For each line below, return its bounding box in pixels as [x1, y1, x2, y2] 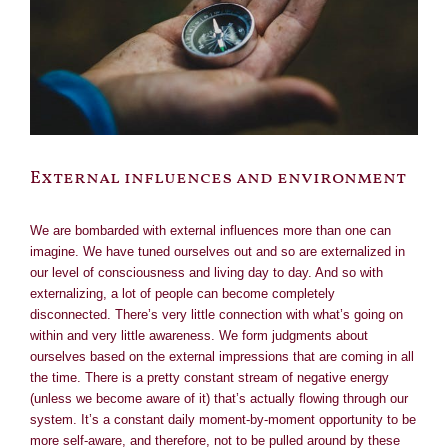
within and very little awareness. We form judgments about [30, 327, 368, 343]
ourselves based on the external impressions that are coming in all [30, 348, 414, 364]
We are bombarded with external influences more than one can [30, 222, 391, 238]
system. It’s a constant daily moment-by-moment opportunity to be [30, 411, 416, 427]
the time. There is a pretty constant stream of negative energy [30, 369, 389, 385]
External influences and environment [30, 165, 406, 191]
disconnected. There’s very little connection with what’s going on [30, 306, 403, 322]
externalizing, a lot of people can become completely [30, 285, 335, 301]
